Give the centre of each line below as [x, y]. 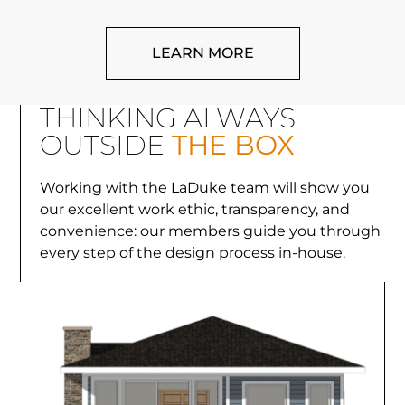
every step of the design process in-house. [192, 252]
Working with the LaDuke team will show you [204, 187]
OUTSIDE [102, 145]
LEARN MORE [202, 52]
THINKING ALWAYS [167, 118]
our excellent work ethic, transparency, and [194, 209]
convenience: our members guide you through [210, 231]
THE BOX [229, 145]
